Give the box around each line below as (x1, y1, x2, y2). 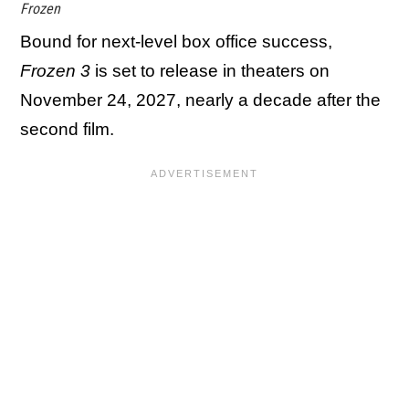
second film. (20, 120, 119, 139)
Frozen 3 (20, 61, 90, 80)
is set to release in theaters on (90, 61, 330, 80)
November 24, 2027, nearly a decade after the (20, 90, 381, 110)
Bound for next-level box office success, (20, 32, 332, 51)
